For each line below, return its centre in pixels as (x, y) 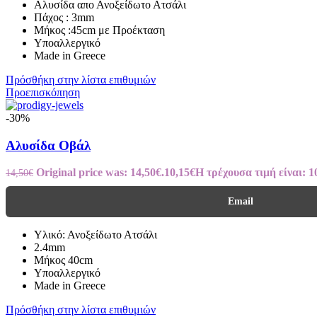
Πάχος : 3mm (64, 17)
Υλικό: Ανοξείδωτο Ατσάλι (96, 235)
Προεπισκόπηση (43, 92)
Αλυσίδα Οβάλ (48, 145)
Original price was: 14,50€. (100, 173)
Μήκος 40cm (63, 260)
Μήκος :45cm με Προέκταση (99, 30)
